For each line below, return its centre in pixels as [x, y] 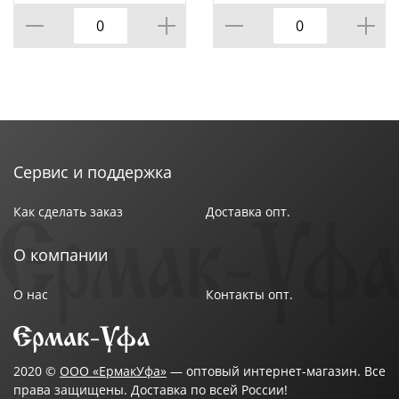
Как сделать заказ [68, 212]
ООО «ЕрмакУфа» [113, 371]
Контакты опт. [249, 295]
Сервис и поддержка [93, 172]
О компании [61, 255]
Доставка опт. [248, 212]
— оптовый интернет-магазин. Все [276, 371]
